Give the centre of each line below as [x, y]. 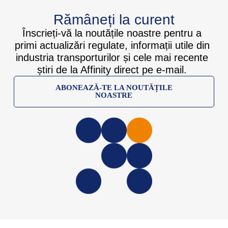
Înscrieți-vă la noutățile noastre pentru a [112, 33]
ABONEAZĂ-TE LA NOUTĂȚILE [114, 88]
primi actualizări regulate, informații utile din [112, 46]
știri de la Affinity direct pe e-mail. [112, 70]
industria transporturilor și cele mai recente [112, 58]
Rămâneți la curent [114, 20]
